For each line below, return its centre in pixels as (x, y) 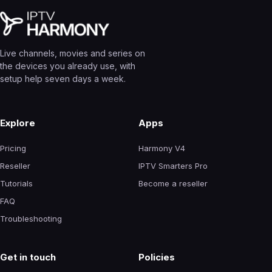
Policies (157, 257)
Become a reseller (173, 183)
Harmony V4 (162, 148)
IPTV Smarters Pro (173, 165)
